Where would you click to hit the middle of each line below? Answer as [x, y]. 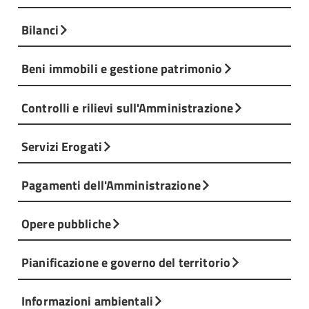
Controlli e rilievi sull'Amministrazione [128, 107]
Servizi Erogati [62, 146]
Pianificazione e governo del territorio [126, 262]
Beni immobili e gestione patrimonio [122, 69]
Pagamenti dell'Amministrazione [111, 185]
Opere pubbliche [66, 224]
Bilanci [40, 30]
